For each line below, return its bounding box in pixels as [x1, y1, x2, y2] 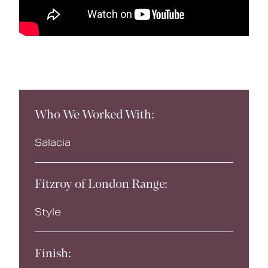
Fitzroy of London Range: [35, 179, 167, 191]
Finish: [35, 248, 74, 260]
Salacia [35, 136, 71, 149]
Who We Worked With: [35, 109, 154, 122]
